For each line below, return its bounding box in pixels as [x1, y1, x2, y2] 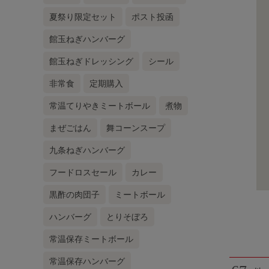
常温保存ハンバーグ [49, 256, 125, 266]
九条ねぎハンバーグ [49, 145, 125, 155]
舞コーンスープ [106, 122, 165, 133]
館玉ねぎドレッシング [49, 56, 133, 66]
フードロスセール [49, 167, 116, 177]
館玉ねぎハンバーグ [49, 34, 125, 44]
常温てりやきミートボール [49, 100, 150, 110]
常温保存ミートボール [49, 234, 133, 244]
